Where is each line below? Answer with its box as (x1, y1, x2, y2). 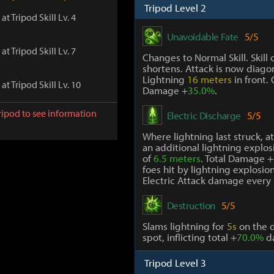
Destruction (166, 198, 215, 212)
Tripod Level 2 (144, 1, 206, 14)
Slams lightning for (142, 220, 227, 232)
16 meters (187, 73, 232, 86)
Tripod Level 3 (144, 256, 206, 269)
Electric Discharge (166, 108, 241, 122)
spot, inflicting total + (142, 231, 237, 243)
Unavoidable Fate (166, 29, 239, 43)
